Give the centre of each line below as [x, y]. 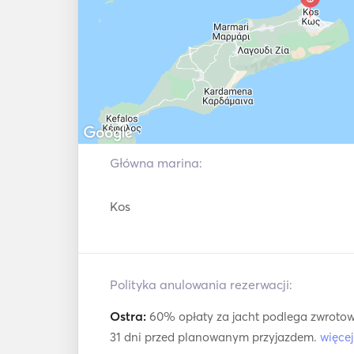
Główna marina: [156, 163]
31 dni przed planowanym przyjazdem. [215, 337]
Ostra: [128, 316]
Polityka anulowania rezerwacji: [201, 284]
